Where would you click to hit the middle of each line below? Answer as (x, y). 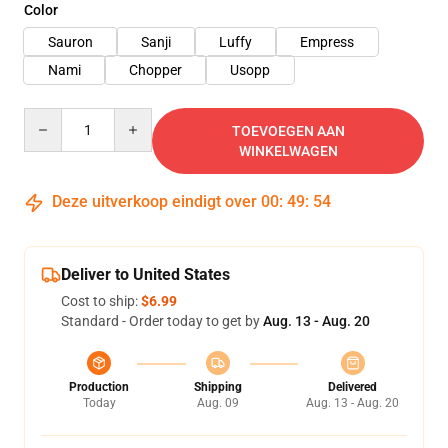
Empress (327, 42)
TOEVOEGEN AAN (288, 131)
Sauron (70, 42)
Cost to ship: (101, 301)
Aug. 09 (217, 403)
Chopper (155, 70)
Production (99, 387)
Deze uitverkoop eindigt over (154, 201)
